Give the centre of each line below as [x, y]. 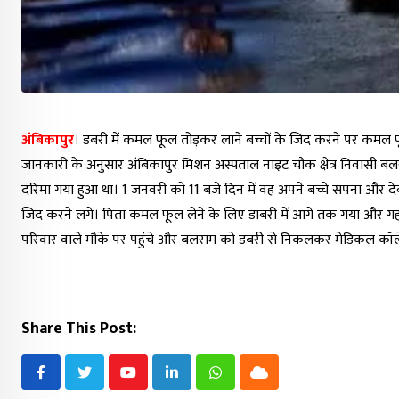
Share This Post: [79, 329]
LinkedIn [195, 383]
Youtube [152, 383]
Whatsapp [244, 383]
